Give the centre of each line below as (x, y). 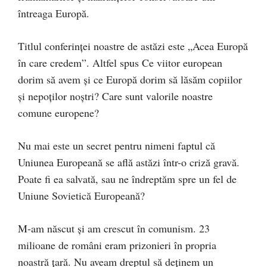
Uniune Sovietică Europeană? (81, 195)
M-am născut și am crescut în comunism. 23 (114, 228)
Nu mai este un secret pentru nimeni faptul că (117, 145)
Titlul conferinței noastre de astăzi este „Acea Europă (133, 46)
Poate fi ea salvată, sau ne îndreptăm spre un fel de (127, 178)
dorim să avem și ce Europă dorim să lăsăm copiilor (130, 79)
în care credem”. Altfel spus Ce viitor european (120, 62)
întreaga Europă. (54, 13)
